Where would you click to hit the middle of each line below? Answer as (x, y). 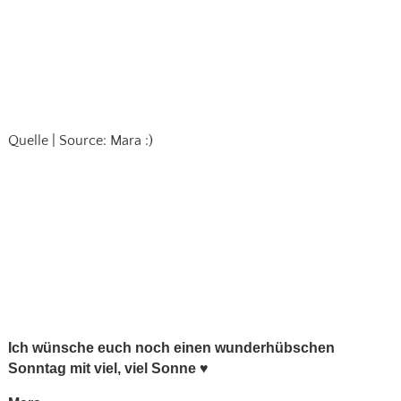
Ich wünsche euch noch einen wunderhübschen (171, 348)
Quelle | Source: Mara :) (80, 141)
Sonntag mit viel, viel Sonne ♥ (108, 369)
